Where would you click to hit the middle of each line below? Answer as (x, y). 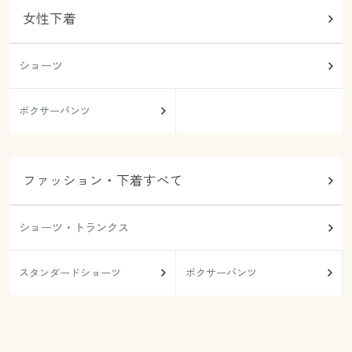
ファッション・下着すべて (103, 180)
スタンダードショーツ (70, 273)
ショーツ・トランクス (73, 227)
